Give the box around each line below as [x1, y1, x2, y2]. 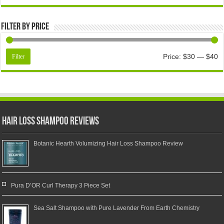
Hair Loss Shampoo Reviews [2, 116, 99, 128]
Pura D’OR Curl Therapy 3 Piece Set [11, 182, 110, 189]
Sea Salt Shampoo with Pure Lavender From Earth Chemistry [33, 204, 200, 212]
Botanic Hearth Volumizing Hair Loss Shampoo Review [33, 140, 183, 147]
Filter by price [1, 22, 49, 32]
